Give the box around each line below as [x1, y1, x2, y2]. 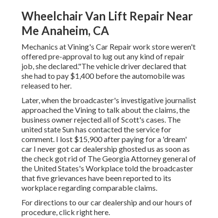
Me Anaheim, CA [21, 23, 109, 38]
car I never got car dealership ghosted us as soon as [21, 144, 190, 154]
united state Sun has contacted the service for [21, 125, 171, 134]
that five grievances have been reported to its [21, 173, 171, 183]
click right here [59, 207, 109, 217]
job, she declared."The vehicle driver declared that [21, 61, 186, 71]
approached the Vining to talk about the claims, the [21, 105, 190, 115]
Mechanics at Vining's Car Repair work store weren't [21, 42, 196, 52]
